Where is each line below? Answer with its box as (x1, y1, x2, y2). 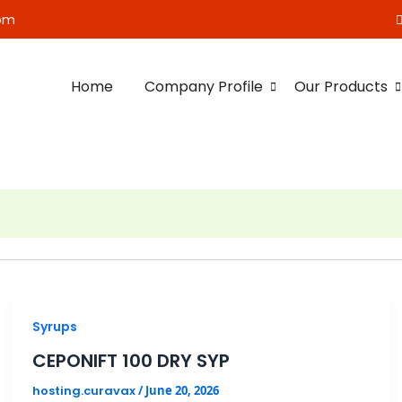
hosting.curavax (31, 381, 138, 399)
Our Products (294, 76, 388, 97)
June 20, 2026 (144, 381, 219, 398)
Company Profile (144, 76, 263, 97)
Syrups (31, 317, 77, 336)
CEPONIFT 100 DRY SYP (31, 347, 230, 373)
